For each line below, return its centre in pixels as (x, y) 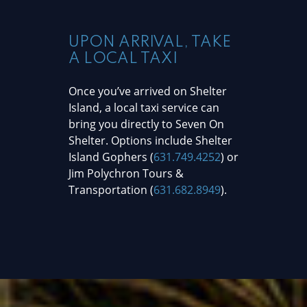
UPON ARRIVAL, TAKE (150, 42)
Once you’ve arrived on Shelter (148, 91)
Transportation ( (111, 189)
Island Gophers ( (111, 157)
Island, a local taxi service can (144, 107)
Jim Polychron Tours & (126, 173)
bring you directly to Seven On (146, 124)
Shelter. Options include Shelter (150, 140)
